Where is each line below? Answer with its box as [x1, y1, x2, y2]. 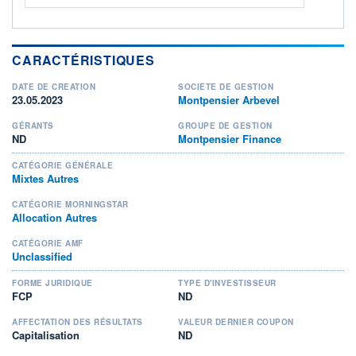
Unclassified [12, 248, 72, 264]
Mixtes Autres [12, 170, 79, 186]
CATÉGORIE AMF [12, 237, 83, 249]
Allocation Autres [12, 209, 97, 225]
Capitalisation [12, 327, 79, 342]
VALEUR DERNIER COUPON [178, 315, 294, 327]
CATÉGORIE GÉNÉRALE [12, 159, 113, 171]
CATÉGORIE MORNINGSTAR [12, 198, 129, 210]
